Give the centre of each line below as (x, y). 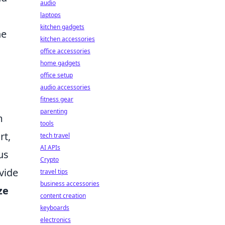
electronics (55, 220)
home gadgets (60, 63)
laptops (50, 15)
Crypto (49, 159)
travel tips (54, 172)
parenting (54, 111)
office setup (57, 75)
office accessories (65, 51)
